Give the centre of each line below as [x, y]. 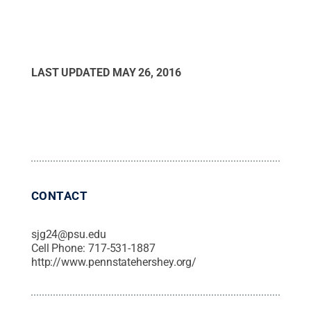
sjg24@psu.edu [68, 234]
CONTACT [59, 195]
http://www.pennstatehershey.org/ [114, 262]
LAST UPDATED [72, 72]
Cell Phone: [59, 248]
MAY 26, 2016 [146, 72]
